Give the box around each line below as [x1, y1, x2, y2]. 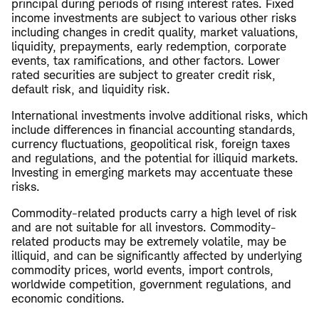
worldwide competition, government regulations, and [11, 277, 291, 292]
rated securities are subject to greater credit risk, [11, 68, 276, 83]
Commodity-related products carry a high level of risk [11, 206, 297, 221]
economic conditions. [11, 291, 125, 306]
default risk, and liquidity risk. [11, 82, 170, 97]
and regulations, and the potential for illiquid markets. [11, 151, 298, 166]
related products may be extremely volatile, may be [11, 234, 286, 249]
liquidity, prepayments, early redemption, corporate [11, 39, 286, 54]
